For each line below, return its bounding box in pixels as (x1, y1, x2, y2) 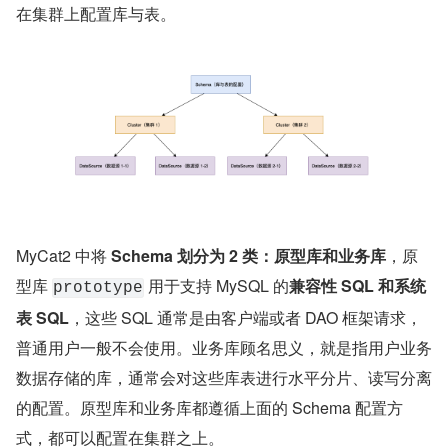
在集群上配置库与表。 (16, 2, 176, 26)
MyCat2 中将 (16, 243, 111, 267)
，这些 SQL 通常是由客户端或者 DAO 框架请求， (69, 305, 422, 329)
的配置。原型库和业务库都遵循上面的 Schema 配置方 (16, 395, 403, 419)
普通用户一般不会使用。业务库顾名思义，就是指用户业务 (16, 335, 432, 359)
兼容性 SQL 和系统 (289, 273, 426, 297)
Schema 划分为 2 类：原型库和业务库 (111, 243, 386, 267)
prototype (53, 278, 143, 297)
